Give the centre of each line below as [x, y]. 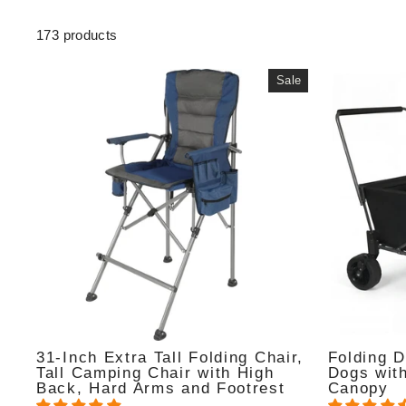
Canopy [358, 388]
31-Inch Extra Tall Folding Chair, [170, 357]
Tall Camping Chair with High [155, 372]
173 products [77, 35]
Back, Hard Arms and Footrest [161, 388]
